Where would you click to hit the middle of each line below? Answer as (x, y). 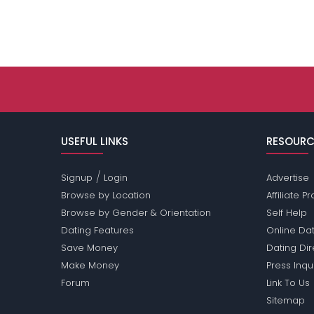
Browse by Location (106, 196)
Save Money (90, 248)
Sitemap (285, 301)
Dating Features (98, 231)
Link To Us (288, 283)
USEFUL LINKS (95, 142)
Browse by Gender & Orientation (136, 213)
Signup (77, 178)
